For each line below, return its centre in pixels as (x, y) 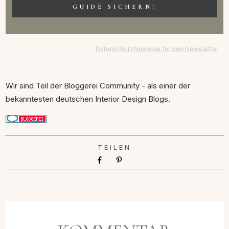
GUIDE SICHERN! (114, 6)
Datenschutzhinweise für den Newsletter (157, 49)
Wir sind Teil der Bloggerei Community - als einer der (98, 85)
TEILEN (114, 147)
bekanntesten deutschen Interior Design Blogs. (88, 99)
